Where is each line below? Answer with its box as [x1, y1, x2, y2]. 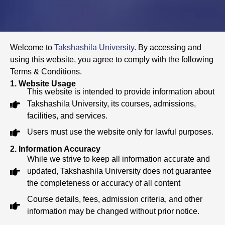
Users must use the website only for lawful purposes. [27, 127, 213, 136]
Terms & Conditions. [10, 67, 82, 76]
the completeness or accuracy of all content [27, 178, 180, 187]
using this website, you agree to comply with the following [10, 55, 213, 64]
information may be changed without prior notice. [27, 206, 199, 215]
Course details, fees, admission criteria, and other [27, 194, 202, 203]
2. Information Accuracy [10, 144, 100, 153]
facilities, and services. [27, 111, 107, 120]
